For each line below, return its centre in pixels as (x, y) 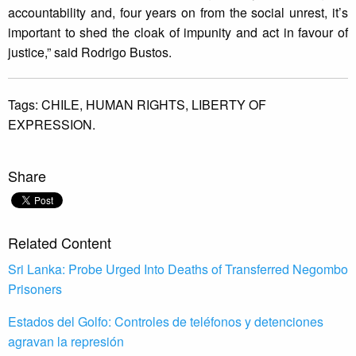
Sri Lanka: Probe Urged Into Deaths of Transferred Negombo (178, 269)
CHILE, (64, 105)
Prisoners (35, 289)
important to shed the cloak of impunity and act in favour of (178, 33)
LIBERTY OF (229, 105)
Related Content (60, 243)
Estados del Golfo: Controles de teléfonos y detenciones (166, 322)
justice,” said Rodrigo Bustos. (90, 52)
